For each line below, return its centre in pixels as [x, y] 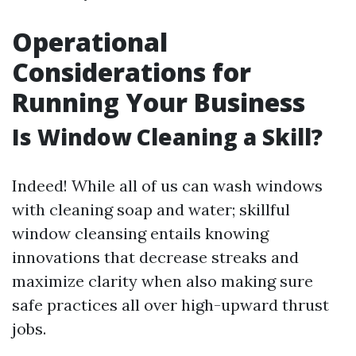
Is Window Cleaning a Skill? [167, 137]
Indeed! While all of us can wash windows [167, 186]
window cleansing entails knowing [140, 233]
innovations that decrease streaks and [155, 257]
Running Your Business [159, 102]
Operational [90, 42]
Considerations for [132, 72]
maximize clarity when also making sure [163, 281]
